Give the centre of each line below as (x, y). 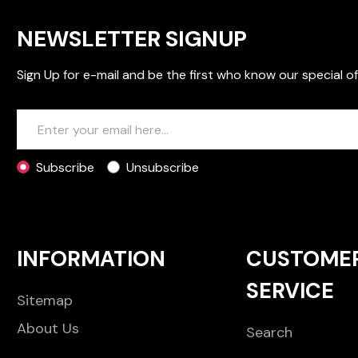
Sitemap (45, 301)
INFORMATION (91, 259)
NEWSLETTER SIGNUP (132, 39)
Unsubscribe (163, 168)
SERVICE (290, 291)
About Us (48, 329)
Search (269, 333)
